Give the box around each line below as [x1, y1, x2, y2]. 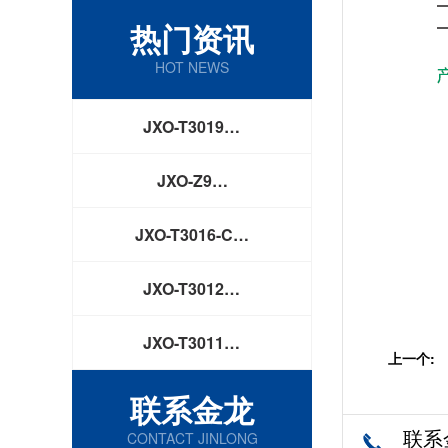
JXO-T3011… [143, 331, 241, 354]
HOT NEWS [155, 57, 229, 77]
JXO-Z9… [156, 169, 228, 192]
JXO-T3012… [143, 277, 241, 300]
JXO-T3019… [143, 115, 241, 138]
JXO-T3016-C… [134, 223, 250, 246]
